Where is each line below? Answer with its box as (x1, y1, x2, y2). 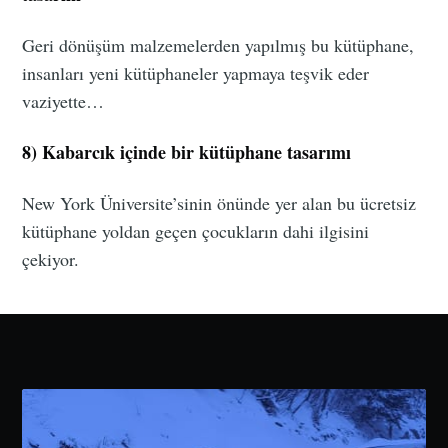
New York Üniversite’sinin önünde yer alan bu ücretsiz (22, 191, 417, 216)
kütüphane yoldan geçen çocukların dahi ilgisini (22, 219, 370, 244)
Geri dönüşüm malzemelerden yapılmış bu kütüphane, (22, 33, 415, 58)
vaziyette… (22, 89, 105, 114)
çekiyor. (22, 247, 80, 272)
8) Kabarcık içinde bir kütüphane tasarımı (22, 139, 352, 166)
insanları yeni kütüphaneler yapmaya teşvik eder (22, 61, 370, 86)
